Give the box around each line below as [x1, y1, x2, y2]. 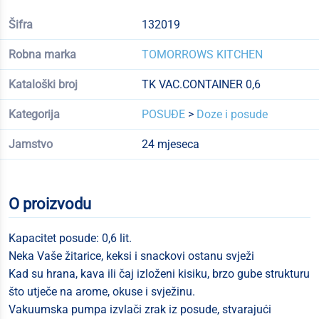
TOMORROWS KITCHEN [141, 48, 263, 61]
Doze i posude [196, 108, 268, 121]
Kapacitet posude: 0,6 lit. [9, 231, 132, 245]
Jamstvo [9, 137, 53, 151]
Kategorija [9, 108, 60, 121]
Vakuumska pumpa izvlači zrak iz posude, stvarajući [9, 303, 271, 316]
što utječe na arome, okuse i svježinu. [9, 285, 195, 298]
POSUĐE [141, 108, 185, 121]
